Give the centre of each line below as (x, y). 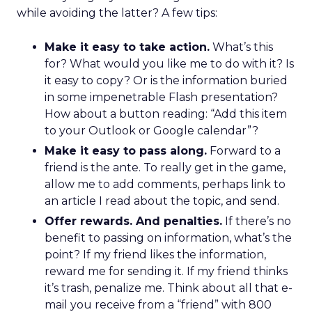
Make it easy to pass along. (126, 151)
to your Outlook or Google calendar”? (151, 131)
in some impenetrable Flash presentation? (161, 97)
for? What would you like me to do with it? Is (169, 64)
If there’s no (257, 221)
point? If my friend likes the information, (155, 255)
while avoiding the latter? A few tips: (117, 13)
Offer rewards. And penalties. (133, 221)
